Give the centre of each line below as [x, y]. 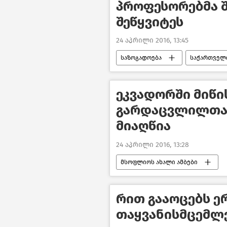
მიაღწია [143, 126]
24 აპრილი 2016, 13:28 [153, 144]
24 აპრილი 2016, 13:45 [152, 41]
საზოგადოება [141, 58]
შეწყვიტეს [150, 22]
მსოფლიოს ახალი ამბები [159, 162]
